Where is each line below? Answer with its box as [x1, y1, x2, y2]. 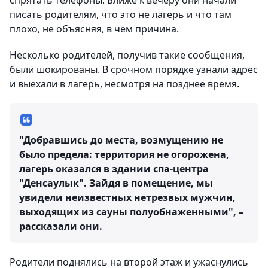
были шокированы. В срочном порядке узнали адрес [10, 63, 258, 76]
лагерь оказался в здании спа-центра [19, 162, 209, 175]
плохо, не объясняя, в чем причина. [10, 22, 179, 35]
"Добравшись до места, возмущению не [19, 133, 223, 147]
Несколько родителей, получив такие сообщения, [10, 48, 245, 62]
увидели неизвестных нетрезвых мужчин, [19, 191, 236, 204]
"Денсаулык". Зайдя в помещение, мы [19, 176, 213, 190]
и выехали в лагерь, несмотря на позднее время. [10, 77, 239, 90]
